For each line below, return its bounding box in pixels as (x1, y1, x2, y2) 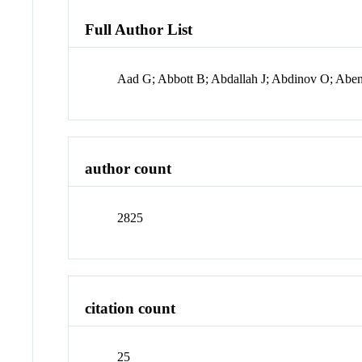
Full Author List (85, 20, 193, 38)
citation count (85, 299, 176, 317)
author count (85, 160, 172, 178)
